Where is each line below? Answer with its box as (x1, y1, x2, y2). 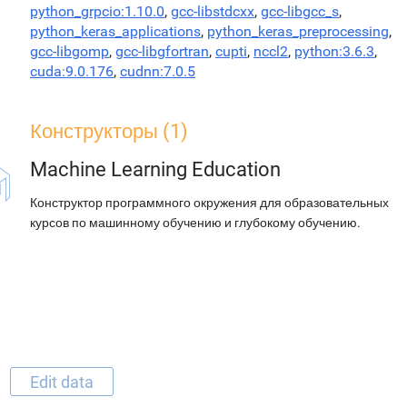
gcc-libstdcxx (171, 3, 254, 20)
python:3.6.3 (294, 43, 374, 60)
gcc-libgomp (30, 43, 109, 60)
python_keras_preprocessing (207, 23, 389, 40)
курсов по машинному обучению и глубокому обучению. (30, 215, 361, 230)
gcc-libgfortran (115, 43, 209, 60)
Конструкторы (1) (30, 120, 188, 143)
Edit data (30, 372, 94, 391)
